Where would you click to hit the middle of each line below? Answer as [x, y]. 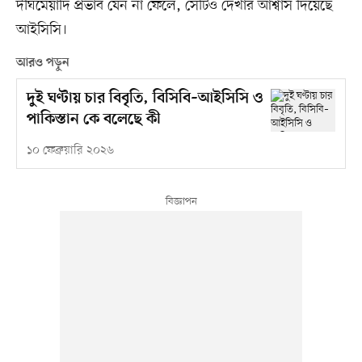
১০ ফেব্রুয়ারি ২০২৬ [70, 150]
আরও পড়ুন [42, 63]
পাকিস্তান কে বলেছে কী [93, 120]
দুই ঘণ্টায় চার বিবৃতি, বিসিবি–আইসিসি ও [144, 99]
